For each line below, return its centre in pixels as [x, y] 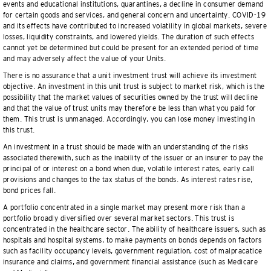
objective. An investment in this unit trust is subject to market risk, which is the [134, 87]
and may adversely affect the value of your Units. [85, 59]
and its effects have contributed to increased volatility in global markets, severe [135, 26]
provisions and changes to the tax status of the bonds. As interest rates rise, [128, 180]
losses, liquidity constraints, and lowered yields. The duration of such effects [129, 37]
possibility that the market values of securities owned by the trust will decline [131, 97]
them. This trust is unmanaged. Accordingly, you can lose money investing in [129, 119]
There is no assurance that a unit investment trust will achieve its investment [130, 76]
